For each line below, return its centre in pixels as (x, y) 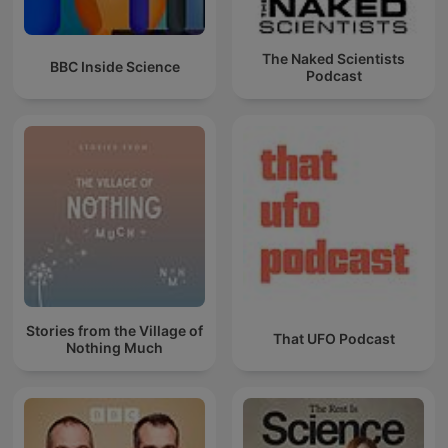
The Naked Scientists (333, 58)
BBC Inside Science (114, 67)
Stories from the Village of (114, 330)
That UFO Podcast (333, 339)
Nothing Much (114, 347)
